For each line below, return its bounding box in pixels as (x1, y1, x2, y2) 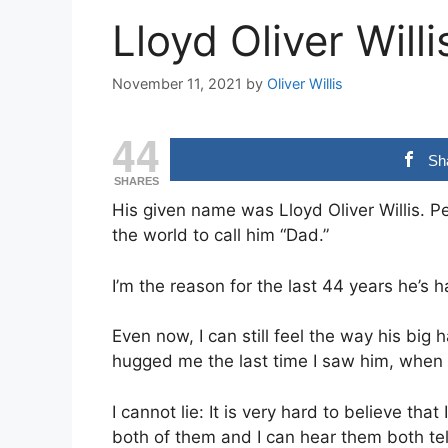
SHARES (113, 175, 159, 188)
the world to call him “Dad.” (112, 225, 329, 246)
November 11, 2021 (112, 75, 242, 93)
